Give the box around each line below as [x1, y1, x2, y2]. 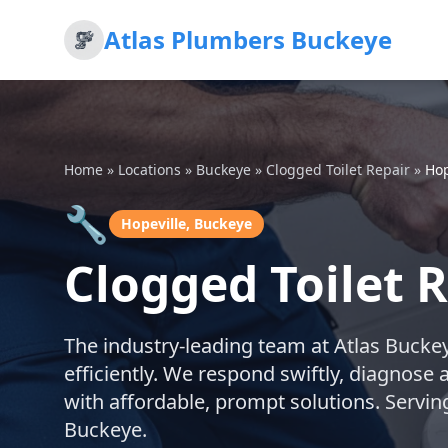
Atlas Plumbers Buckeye [104, 23, 392, 56]
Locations [118, 160, 181, 179]
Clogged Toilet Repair [266, 160, 410, 179]
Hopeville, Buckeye [121, 214, 252, 233]
